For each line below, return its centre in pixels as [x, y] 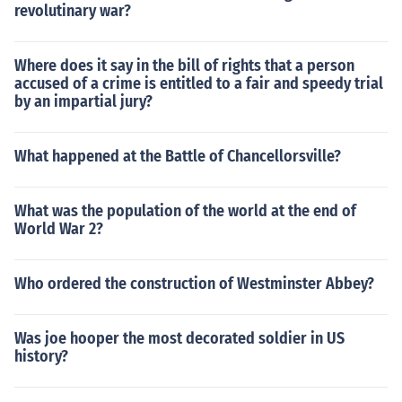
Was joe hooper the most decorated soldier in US [179, 338]
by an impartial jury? [83, 101]
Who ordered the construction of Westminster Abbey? [194, 284]
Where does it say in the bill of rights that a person [184, 66]
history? [41, 356]
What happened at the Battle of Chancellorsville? [178, 156]
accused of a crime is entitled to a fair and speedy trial [199, 83]
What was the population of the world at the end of [185, 211]
